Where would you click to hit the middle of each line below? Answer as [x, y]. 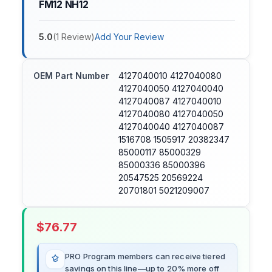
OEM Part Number [71, 76]
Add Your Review [129, 37]
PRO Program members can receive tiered [145, 257]
